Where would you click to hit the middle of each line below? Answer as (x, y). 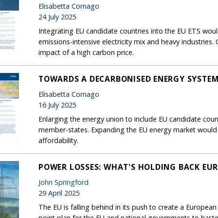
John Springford (64, 182)
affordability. (58, 140)
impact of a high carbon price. (86, 52)
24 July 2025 (57, 17)
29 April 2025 (59, 193)
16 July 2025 (57, 105)
